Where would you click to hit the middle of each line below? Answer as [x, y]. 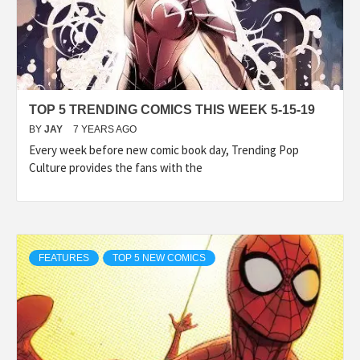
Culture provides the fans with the [116, 167]
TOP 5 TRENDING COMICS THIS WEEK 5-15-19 [172, 109]
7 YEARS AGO [105, 129]
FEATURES [64, 258]
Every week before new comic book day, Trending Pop [164, 149]
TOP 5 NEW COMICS [159, 258]
